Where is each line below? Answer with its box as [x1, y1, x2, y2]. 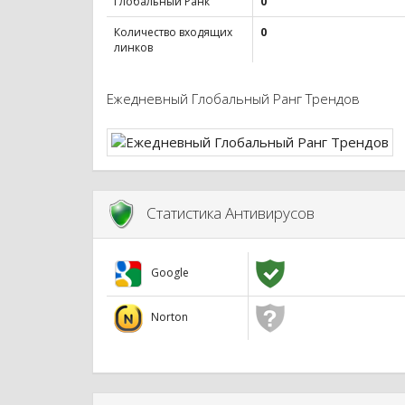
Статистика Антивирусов [136, 202, 315, 223]
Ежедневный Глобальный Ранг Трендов [107, 89, 360, 108]
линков [114, 40, 153, 56]
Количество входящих [114, 24, 232, 41]
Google [143, 265, 189, 281]
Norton [143, 309, 188, 325]
